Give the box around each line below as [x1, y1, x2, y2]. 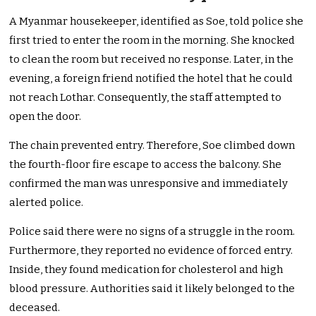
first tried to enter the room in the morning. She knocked [9, 34, 296, 47]
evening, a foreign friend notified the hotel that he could [9, 72, 293, 85]
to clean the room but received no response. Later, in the [9, 53, 294, 66]
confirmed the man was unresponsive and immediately [9, 177, 288, 190]
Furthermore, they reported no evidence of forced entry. [9, 244, 293, 257]
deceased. [9, 301, 61, 315]
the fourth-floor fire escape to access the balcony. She [9, 158, 282, 171]
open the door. [9, 110, 82, 123]
